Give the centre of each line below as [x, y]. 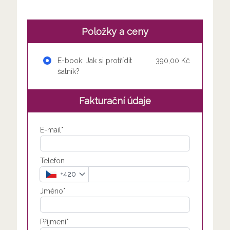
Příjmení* [54, 222]
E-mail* [52, 130]
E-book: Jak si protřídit [93, 60]
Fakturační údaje [115, 101]
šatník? [68, 71]
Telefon [52, 160]
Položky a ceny [115, 31]
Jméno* [53, 191]
